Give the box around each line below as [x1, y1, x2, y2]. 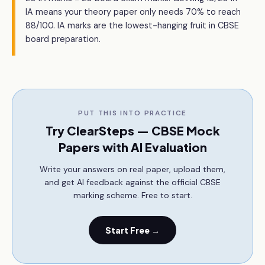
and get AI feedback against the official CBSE [44, 177, 221, 188]
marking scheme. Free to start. [73, 190, 192, 201]
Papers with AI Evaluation [58, 140, 207, 154]
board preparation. [25, 34, 101, 44]
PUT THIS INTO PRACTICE [78, 108, 187, 118]
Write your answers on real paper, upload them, [40, 164, 225, 174]
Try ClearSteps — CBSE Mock [45, 123, 220, 138]
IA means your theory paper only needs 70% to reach [25, 7, 241, 17]
